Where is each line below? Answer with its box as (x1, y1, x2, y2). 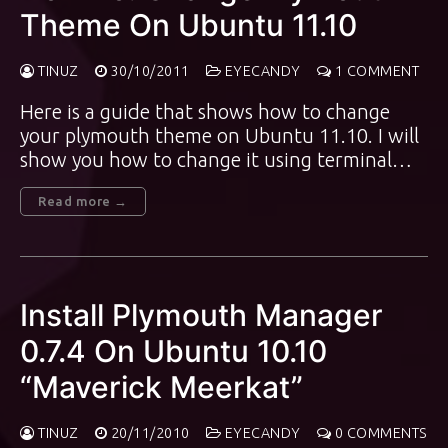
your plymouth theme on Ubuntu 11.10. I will (20, 124, 419, 147)
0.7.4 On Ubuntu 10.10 (20, 333, 327, 369)
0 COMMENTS (331, 425, 428, 441)
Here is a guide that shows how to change (20, 100, 390, 123)
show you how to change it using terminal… (20, 148, 412, 171)
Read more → (38, 194, 128, 208)
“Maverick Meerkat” (20, 369, 303, 405)
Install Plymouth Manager (20, 297, 383, 333)
